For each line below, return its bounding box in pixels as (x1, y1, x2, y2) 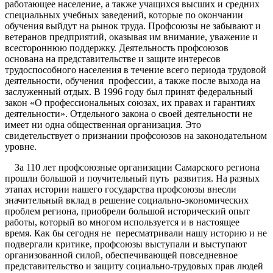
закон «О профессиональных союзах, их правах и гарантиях (5, 97, 255, 108)
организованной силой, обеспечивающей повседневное (5, 250, 238, 261)
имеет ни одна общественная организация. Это (5, 119, 201, 130)
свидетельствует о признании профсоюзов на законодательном (5, 130, 267, 141)
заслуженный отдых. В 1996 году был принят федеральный (5, 87, 253, 97)
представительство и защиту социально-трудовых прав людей (5, 261, 263, 272)
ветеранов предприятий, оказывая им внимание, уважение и (5, 32, 258, 43)
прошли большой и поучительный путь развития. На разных (5, 173, 260, 184)
